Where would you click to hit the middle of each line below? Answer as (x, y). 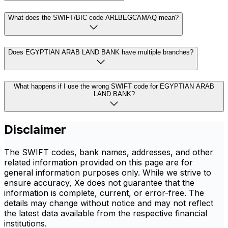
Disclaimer (35, 130)
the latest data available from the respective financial (106, 213)
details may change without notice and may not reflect (109, 203)
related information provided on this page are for (98, 163)
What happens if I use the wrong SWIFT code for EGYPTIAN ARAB (114, 87)
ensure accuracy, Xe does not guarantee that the (99, 183)
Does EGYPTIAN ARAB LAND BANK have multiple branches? (101, 52)
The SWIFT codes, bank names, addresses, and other (109, 152)
